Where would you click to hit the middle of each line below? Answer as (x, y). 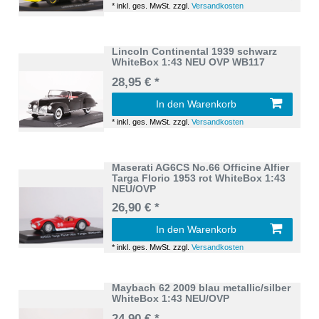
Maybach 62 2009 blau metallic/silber (202, 288)
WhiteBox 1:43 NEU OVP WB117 (189, 62)
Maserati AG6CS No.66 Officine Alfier (201, 167)
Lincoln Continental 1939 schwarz (195, 52)
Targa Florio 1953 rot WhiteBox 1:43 (199, 178)
